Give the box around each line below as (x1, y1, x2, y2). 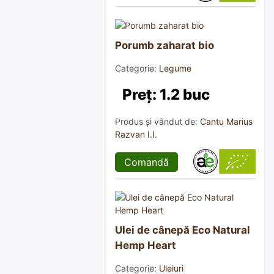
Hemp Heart (115, 239, 176, 252)
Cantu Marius (200, 116, 253, 127)
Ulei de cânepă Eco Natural (115, 224, 250, 237)
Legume (159, 63, 191, 74)
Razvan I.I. (115, 129, 157, 140)
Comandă (124, 156, 169, 169)
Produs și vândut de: (115, 116, 200, 127)
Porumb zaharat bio (115, 39, 214, 52)
